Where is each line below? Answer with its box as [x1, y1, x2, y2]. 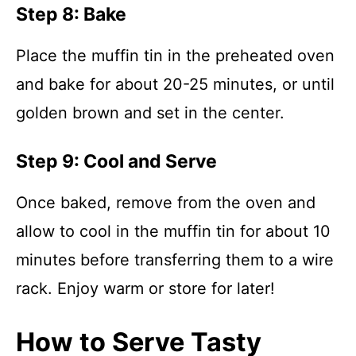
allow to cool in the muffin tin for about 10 [16, 222, 331, 241]
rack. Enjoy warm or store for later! [16, 279, 275, 298]
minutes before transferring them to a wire [16, 250, 334, 269]
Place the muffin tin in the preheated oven [16, 46, 335, 65]
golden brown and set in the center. [16, 103, 284, 122]
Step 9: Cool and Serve [16, 150, 217, 172]
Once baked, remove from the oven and [16, 193, 315, 212]
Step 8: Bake [16, 3, 126, 25]
